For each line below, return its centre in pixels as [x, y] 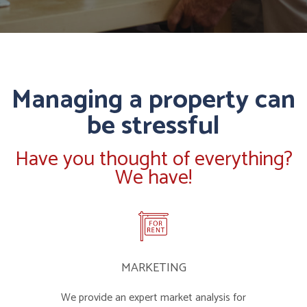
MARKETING [153, 268]
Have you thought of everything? [153, 159]
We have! [153, 178]
